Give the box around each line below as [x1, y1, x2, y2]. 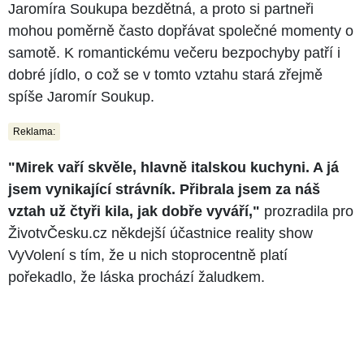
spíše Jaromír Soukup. [8, 89, 154, 106]
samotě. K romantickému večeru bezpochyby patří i [8, 45, 340, 62]
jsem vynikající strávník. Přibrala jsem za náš [8, 181, 320, 198]
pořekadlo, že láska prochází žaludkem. [8, 269, 265, 286]
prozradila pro [260, 203, 353, 220]
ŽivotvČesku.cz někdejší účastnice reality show [8, 225, 313, 242]
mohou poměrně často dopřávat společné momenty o [8, 23, 353, 40]
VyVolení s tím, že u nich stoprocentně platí [8, 247, 288, 264]
